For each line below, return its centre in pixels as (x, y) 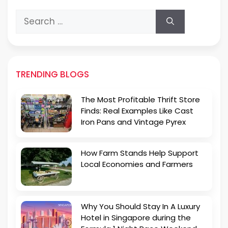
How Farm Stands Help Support (140, 153)
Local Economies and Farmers (137, 164)
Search (31, 15)
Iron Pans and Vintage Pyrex (133, 122)
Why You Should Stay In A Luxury (140, 206)
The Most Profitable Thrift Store (140, 99)
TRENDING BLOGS (52, 74)
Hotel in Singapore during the (136, 217)
